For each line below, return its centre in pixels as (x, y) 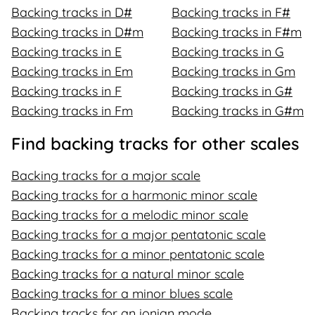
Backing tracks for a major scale (106, 175)
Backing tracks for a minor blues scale (122, 294)
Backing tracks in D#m (77, 32)
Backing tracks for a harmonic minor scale (134, 195)
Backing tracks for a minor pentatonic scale (138, 254)
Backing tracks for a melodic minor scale (130, 215)
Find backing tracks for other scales (155, 143)
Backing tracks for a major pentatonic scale (139, 234)
